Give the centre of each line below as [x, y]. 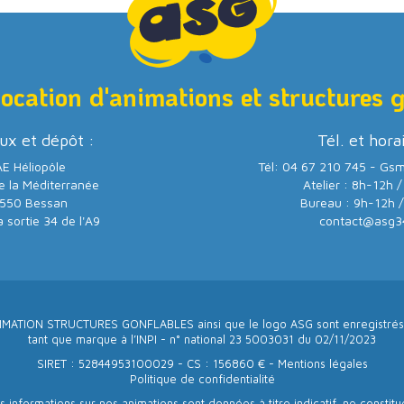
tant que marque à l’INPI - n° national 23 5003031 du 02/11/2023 [202, 340]
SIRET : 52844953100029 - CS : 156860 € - [157, 364]
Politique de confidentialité [202, 379]
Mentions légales [322, 364]
